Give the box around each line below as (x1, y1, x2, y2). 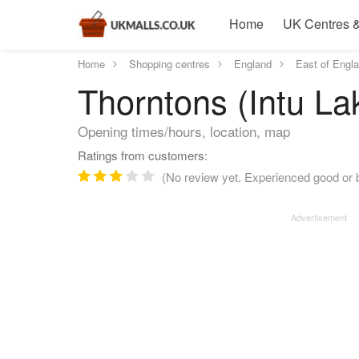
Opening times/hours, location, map (78, 121, 290, 141)
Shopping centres (129, 56, 210, 71)
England (234, 56, 272, 71)
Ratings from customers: (78, 147, 208, 163)
